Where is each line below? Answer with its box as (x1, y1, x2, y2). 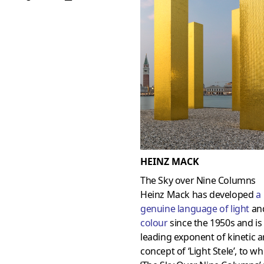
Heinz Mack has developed (140, 187, 256, 201)
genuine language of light (140, 202, 249, 215)
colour (140, 216, 168, 229)
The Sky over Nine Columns (140, 173, 256, 187)
